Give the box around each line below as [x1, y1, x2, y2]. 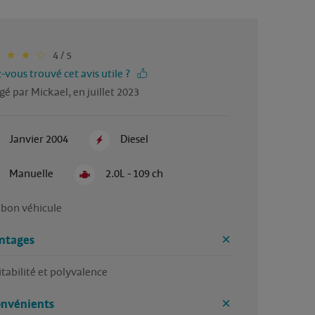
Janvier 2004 [8, 131, 68, 146]
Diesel [120, 131, 149, 146]
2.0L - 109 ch [105, 166, 164, 181]
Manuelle [8, 166, 53, 181]
